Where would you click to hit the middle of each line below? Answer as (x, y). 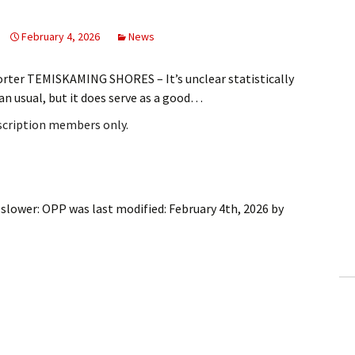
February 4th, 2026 (219, 209)
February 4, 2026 (61, 37)
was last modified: (118, 209)
